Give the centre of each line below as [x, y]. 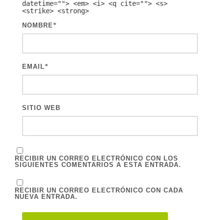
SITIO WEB [41, 108]
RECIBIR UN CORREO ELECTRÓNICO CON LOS [96, 158]
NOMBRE [38, 25]
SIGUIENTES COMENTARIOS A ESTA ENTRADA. [98, 165]
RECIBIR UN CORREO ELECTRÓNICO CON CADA [99, 190]
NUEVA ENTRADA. [46, 196]
